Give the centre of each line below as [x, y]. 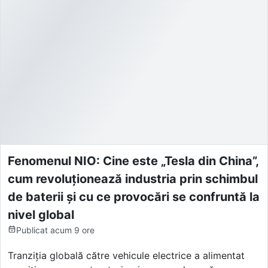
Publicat [32, 230]
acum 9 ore [72, 230]
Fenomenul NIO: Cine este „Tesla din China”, [133, 161]
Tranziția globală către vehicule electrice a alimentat [126, 255]
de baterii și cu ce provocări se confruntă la [134, 197]
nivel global [41, 214]
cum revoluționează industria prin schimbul [133, 179]
